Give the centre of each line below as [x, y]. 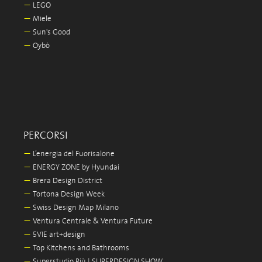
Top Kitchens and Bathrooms [80, 249]
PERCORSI [46, 136]
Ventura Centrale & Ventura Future [92, 222]
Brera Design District [67, 181]
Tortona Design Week [68, 195]
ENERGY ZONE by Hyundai [75, 168]
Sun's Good [51, 33]
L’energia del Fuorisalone [73, 154]
